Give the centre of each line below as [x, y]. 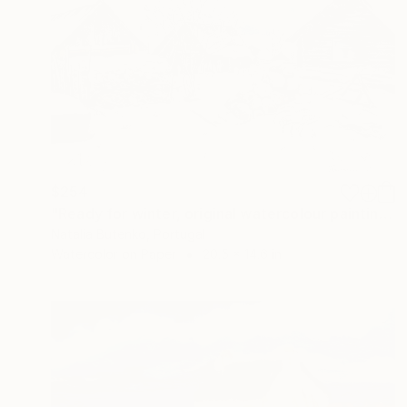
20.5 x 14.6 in [242, 253]
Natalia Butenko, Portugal [128, 233]
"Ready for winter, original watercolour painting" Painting [385, 213]
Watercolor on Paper [114, 253]
